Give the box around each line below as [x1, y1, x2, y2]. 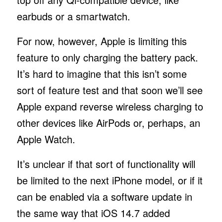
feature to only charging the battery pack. [16, 50, 198, 64]
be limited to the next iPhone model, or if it [16, 172, 203, 187]
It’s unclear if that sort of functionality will [16, 156, 195, 171]
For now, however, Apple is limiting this [16, 33, 187, 48]
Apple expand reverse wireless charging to [16, 99, 203, 113]
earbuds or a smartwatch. [16, 8, 133, 23]
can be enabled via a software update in [16, 189, 192, 204]
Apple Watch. [16, 131, 78, 146]
